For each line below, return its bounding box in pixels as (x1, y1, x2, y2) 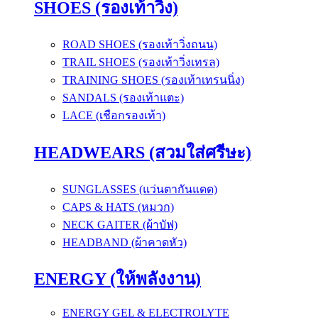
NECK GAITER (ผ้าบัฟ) (62, 218, 177, 231)
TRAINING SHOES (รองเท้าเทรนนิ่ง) (62, 73, 244, 86)
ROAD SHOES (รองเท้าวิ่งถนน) (62, 38, 217, 50)
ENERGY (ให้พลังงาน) (34, 270, 201, 289)
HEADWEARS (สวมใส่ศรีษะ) (34, 143, 251, 162)
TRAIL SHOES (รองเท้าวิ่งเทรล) (62, 55, 219, 68)
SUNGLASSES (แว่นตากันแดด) (62, 182, 217, 195)
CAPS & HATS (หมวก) (62, 200, 174, 213)
